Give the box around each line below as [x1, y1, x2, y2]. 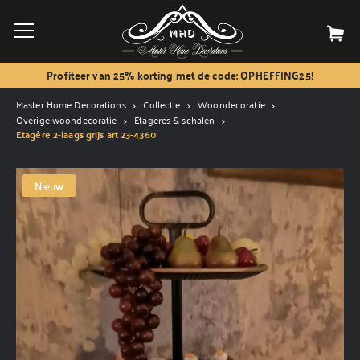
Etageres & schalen [134, 111, 215, 129]
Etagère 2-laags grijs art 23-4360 [16, 125, 156, 144]
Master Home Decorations [16, 96, 126, 113]
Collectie [143, 96, 181, 113]
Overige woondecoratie [16, 111, 117, 129]
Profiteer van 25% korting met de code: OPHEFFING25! [47, 64, 313, 85]
